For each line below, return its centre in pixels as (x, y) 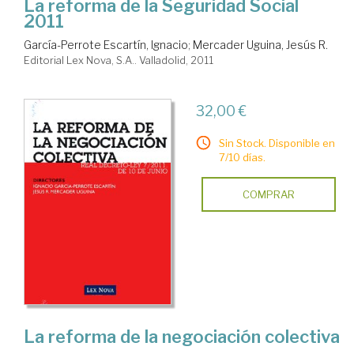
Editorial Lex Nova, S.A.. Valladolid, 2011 (119, 60)
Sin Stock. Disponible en (277, 143)
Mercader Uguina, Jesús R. (260, 44)
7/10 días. (242, 157)
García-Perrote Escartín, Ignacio (106, 44)
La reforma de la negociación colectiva (182, 337)
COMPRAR (268, 194)
